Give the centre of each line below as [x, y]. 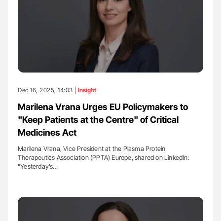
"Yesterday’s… [38, 166]
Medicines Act [47, 132]
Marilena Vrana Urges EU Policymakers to [103, 107]
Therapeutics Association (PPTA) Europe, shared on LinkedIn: [104, 157]
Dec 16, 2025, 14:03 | [48, 90]
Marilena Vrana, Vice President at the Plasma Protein [92, 148]
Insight [87, 90]
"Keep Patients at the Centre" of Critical [98, 119]
